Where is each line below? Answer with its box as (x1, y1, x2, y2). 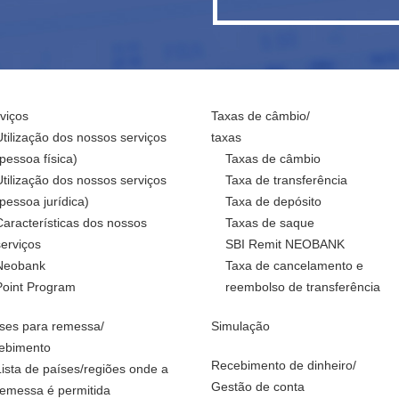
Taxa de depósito (224, 194, 322, 208)
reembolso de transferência (224, 280, 380, 294)
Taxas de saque (224, 216, 314, 230)
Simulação (210, 319, 270, 333)
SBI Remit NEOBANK (224, 237, 345, 251)
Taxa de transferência (224, 173, 347, 187)
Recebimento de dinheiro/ (210, 358, 356, 372)
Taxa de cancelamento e (224, 258, 363, 273)
